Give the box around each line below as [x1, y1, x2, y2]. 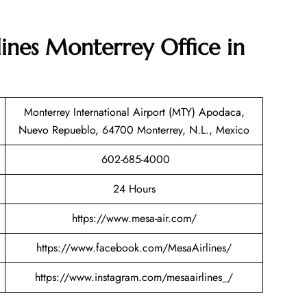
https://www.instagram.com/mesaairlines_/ [35, 269, 233, 286]
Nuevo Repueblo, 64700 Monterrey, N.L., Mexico [19, 122, 249, 138]
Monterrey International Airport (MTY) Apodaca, [23, 104, 245, 121]
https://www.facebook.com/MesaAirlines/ [36, 240, 232, 256]
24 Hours [112, 181, 156, 197]
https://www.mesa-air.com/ [71, 210, 197, 227]
